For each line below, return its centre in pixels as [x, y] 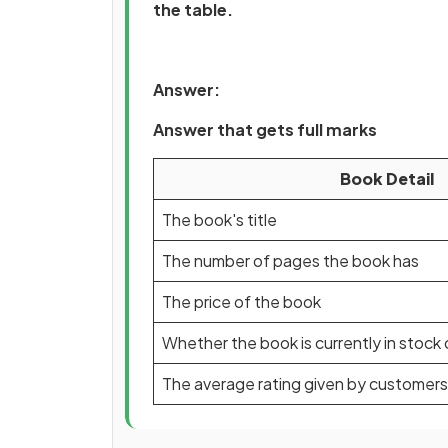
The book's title [219, 219]
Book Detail [386, 178]
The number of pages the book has [290, 260]
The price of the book [241, 301]
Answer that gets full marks [265, 129]
